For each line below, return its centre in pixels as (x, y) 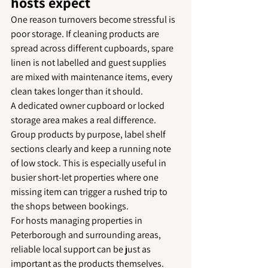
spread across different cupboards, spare (93, 48)
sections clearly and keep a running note (92, 149)
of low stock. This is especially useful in (89, 163)
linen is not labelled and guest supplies (89, 63)
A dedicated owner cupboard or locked (89, 106)
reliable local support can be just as (82, 249)
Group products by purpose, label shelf (89, 134)
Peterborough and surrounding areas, (87, 235)
